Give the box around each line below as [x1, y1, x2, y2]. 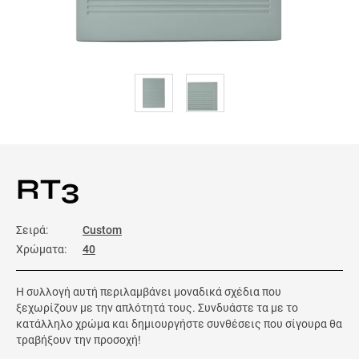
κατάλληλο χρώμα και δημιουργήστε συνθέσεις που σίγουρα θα [16, 317, 342, 330]
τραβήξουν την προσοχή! [16, 333, 141, 346]
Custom [83, 224, 122, 236]
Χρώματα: [16, 243, 67, 256]
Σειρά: [16, 224, 48, 236]
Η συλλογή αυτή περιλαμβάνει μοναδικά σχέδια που [16, 285, 281, 298]
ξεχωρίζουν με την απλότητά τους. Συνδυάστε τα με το [16, 301, 298, 314]
